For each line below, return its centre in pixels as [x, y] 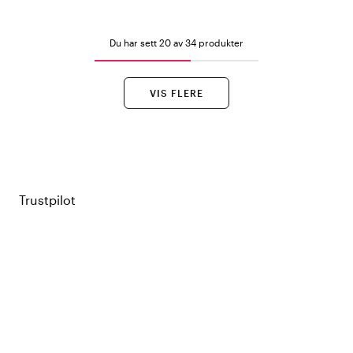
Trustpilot [47, 200]
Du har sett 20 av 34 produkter [176, 43]
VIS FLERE [176, 93]
